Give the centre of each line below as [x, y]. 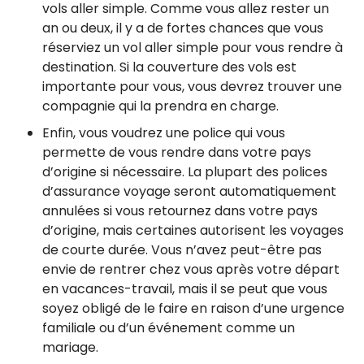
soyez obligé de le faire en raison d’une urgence [193, 309]
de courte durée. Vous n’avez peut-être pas [182, 250]
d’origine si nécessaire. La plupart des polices [185, 172]
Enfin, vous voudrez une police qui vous [164, 133]
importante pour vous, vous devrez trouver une [192, 86]
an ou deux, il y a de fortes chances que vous [183, 28]
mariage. [70, 348]
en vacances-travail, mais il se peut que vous [185, 289]
